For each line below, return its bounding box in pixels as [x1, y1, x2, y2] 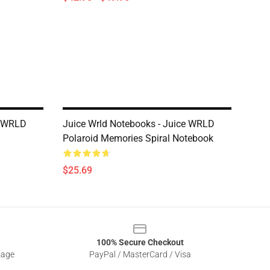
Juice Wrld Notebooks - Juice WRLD [63, 118, 215, 130]
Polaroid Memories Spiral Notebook [63, 133, 213, 144]
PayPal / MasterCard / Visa [89, 250, 191, 259]
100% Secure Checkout [96, 237, 184, 247]
